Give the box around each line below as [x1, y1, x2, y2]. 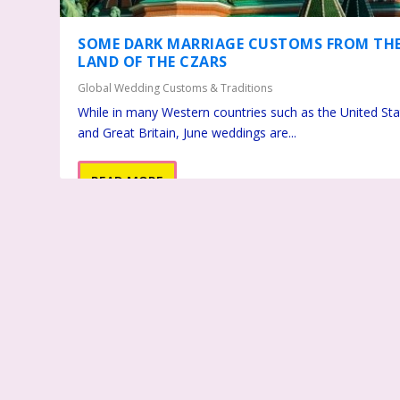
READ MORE [91, 171, 164, 189]
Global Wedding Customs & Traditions [78, 79, 273, 96]
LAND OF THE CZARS [78, 51, 228, 71]
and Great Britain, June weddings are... [78, 123, 297, 141]
